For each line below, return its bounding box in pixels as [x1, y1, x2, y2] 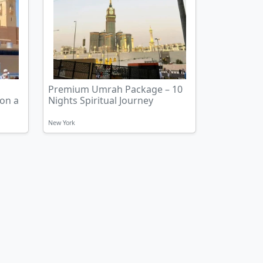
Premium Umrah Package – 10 [48, 83, 183, 96]
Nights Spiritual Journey [48, 94, 153, 107]
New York [48, 119, 75, 127]
